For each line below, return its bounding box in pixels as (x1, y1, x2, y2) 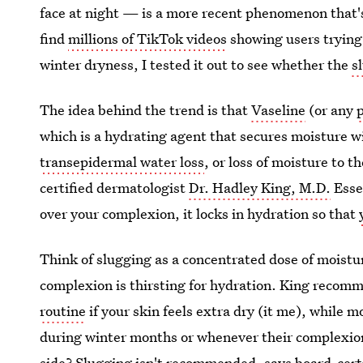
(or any (305, 100, 357, 119)
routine (40, 301, 87, 320)
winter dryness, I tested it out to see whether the (40, 55, 352, 74)
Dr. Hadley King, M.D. (189, 178, 331, 197)
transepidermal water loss (40, 152, 205, 171)
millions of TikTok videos (68, 29, 228, 48)
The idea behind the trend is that (40, 100, 252, 119)
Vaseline (251, 100, 306, 119)
